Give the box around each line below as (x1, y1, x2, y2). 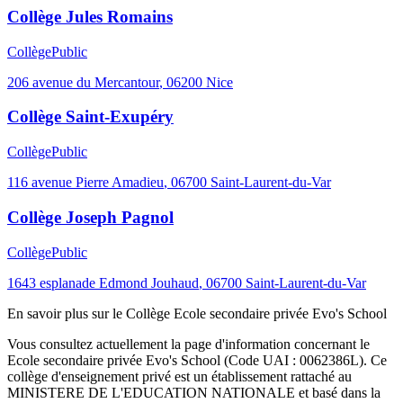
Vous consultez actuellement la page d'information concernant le (7, 336, 370, 352)
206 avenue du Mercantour (7, 74, 159, 90)
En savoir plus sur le (7, 305, 126, 321)
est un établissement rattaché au (171, 368, 352, 384)
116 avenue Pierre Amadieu (7, 175, 164, 191)
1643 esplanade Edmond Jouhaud (7, 274, 199, 291)
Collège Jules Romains (7, 7, 173, 26)
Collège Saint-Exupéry (7, 107, 174, 127)
